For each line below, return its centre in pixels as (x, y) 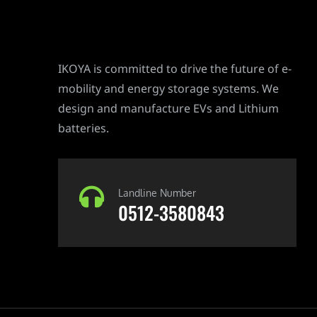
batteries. (83, 127)
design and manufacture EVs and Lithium (168, 107)
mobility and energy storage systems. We (168, 87)
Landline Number (157, 192)
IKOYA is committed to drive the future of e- (175, 67)
